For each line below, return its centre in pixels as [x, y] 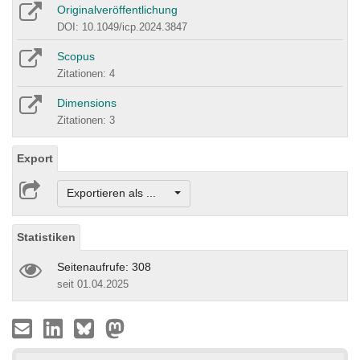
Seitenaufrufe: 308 [104, 266]
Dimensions [87, 103]
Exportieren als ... [119, 193]
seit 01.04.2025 [93, 284]
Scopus [76, 57]
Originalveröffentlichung [117, 10]
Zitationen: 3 [86, 121]
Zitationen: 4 [86, 74]
